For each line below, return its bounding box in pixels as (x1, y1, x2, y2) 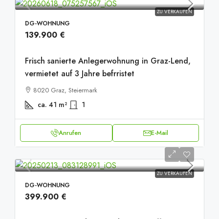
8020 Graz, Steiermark (33, 86, 97, 95)
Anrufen (59, 128, 82, 137)
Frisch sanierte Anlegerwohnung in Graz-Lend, (25, 55, 191, 66)
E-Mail (151, 128, 168, 137)
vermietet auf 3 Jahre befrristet (25, 68, 134, 79)
